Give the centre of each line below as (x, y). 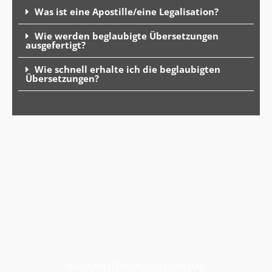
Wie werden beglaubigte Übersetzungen (127, 36)
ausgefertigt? (56, 45)
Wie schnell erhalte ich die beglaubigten (127, 70)
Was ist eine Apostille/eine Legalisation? (127, 12)
